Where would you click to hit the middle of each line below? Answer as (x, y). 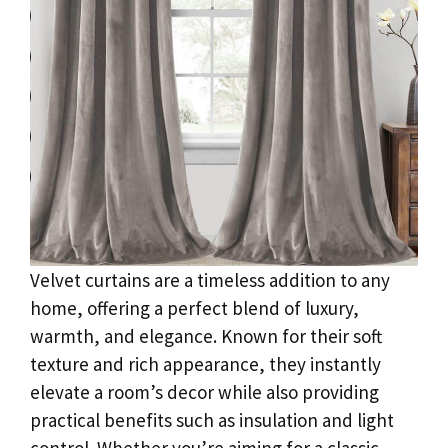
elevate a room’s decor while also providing (204, 391)
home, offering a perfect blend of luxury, (194, 307)
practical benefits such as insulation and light (212, 419)
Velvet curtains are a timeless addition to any (210, 279)
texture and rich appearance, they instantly (205, 363)
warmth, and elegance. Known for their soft (206, 335)
